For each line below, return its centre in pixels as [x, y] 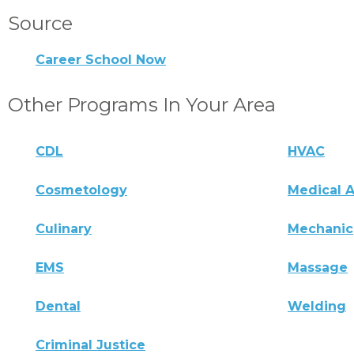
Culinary [64, 228]
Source [40, 23]
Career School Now [101, 59]
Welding [317, 306]
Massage [318, 267]
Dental [58, 306]
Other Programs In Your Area [142, 104]
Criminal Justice [90, 345]
